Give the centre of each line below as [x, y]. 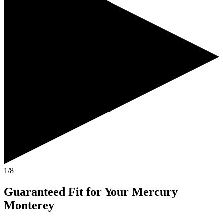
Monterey [29, 205]
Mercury [155, 191]
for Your [108, 191]
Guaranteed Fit [44, 191]
